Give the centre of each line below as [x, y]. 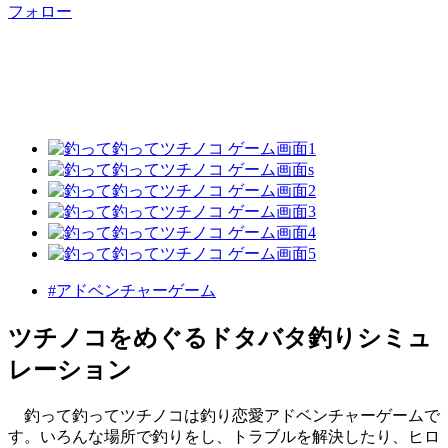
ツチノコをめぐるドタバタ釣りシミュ [220, 338]
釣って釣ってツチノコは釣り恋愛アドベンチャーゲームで [224, 416]
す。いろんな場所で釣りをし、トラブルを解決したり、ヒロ [224, 437]
